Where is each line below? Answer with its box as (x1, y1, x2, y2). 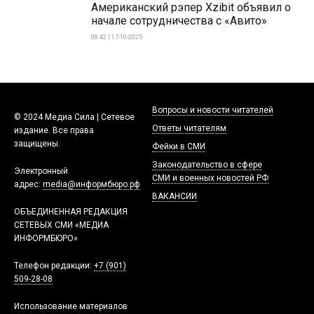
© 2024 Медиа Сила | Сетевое (14, 112, 135, 123)
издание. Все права (14, 125, 94, 136)
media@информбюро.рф (43, 179, 140, 190)
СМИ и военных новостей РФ (151, 173, 268, 184)
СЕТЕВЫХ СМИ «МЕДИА (14, 220, 109, 231)
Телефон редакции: (14, 261, 94, 271)
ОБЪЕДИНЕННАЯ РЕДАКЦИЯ (14, 207, 128, 217)
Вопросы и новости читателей (151, 105, 273, 116)
